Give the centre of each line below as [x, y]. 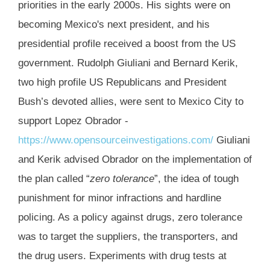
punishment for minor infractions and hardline [120, 198]
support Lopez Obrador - [73, 121]
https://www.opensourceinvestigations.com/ [116, 140]
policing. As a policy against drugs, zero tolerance [130, 218]
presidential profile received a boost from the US [127, 44]
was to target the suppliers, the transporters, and [128, 237]
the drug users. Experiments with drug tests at [122, 256]
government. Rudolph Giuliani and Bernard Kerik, [128, 63]
